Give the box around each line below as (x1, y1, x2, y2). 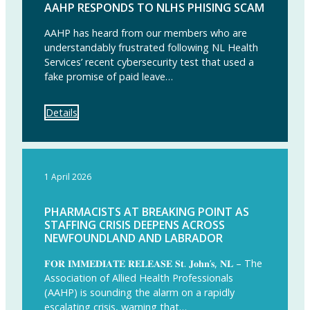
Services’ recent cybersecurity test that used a (44, 55, 254, 69)
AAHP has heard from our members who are (44, 26, 247, 40)
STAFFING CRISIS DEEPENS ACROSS (44, 217, 225, 232)
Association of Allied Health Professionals (44, 271, 233, 284)
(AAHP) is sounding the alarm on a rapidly (44, 285, 235, 299)
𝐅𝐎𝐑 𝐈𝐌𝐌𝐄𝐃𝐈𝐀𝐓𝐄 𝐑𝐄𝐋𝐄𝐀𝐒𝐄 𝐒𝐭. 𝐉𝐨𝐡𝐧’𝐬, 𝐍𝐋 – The (44, 256, 262, 270)
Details (46, 105, 77, 119)
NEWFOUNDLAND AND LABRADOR (44, 230, 223, 246)
